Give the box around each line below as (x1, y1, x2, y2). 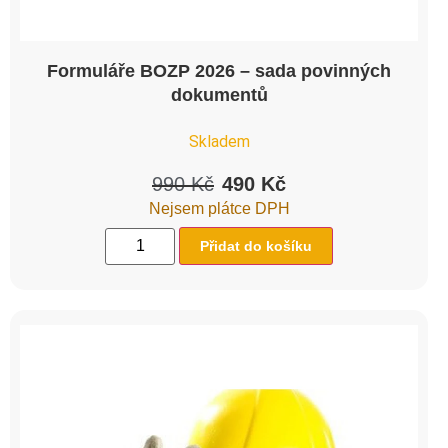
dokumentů (170, 84, 268, 105)
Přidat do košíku (200, 237, 312, 254)
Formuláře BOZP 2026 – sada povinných (47, 60, 391, 81)
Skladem (188, 131, 250, 151)
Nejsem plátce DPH (148, 199, 290, 217)
